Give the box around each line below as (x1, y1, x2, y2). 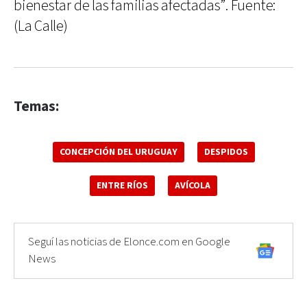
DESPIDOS (204, 145, 248, 158)
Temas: (14, 97, 59, 116)
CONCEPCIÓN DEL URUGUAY (59, 145, 177, 158)
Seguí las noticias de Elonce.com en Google (28, 234, 230, 249)
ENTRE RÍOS (97, 179, 148, 192)
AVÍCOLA (175, 179, 210, 192)
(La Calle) (14, 16, 68, 36)
